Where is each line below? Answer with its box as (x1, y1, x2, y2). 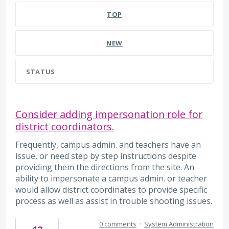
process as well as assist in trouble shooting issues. (15, 195, 212, 207)
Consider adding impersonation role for (15, 107, 202, 121)
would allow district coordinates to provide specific (15, 184, 207, 195)
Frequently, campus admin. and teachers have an (15, 139, 201, 150)
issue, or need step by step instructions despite (15, 150, 196, 162)
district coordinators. (15, 119, 114, 133)
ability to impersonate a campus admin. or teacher (15, 172, 207, 184)
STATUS (26, 66, 55, 76)
